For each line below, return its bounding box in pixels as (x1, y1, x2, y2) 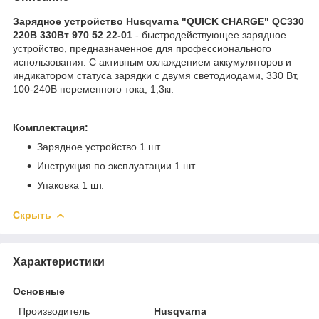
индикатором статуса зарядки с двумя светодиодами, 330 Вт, (13, 69, 298, 81)
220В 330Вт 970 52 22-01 (13, 28, 132, 41)
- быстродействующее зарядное (132, 28, 286, 41)
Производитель (19, 305, 90, 317)
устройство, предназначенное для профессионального (13, 42, 271, 54)
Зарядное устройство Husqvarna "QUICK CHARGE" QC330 (13, 15, 304, 27)
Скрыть (13, 209, 51, 221)
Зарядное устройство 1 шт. (37, 140, 162, 152)
